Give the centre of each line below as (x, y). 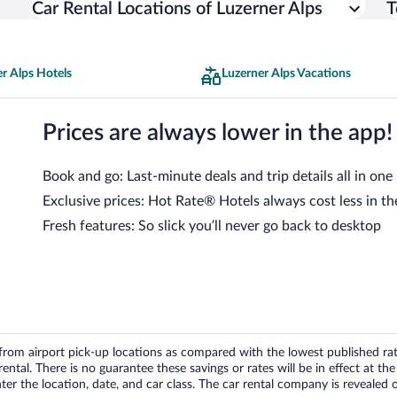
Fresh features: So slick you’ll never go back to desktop (212, 226)
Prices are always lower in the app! (218, 132)
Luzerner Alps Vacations (286, 74)
